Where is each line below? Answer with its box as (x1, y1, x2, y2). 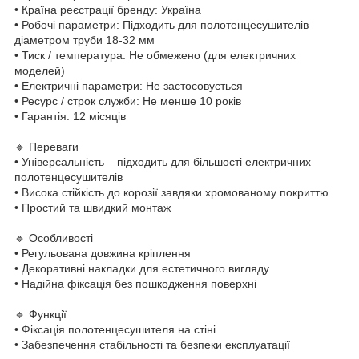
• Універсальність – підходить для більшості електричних (14, 155, 311, 168)
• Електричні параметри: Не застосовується (14, 79, 243, 92)
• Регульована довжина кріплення (14, 246, 191, 260)
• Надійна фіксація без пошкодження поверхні (14, 276, 256, 290)
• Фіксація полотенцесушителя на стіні (14, 322, 216, 336)
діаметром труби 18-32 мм (14, 33, 155, 46)
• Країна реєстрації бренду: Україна (14, 2, 201, 16)
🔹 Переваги (14, 139, 79, 153)
